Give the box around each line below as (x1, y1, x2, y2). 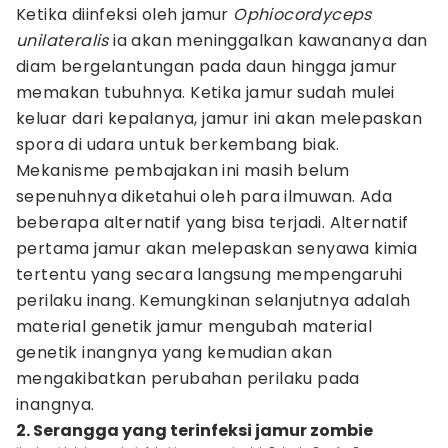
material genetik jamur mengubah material (16, 315, 372, 338)
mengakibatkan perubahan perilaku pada (16, 367, 360, 390)
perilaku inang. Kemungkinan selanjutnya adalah (16, 289, 411, 312)
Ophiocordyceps (233, 3, 372, 26)
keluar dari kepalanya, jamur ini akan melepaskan (16, 107, 423, 130)
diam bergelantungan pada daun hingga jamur (16, 55, 398, 78)
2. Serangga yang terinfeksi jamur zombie (16, 419, 373, 442)
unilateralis (16, 29, 109, 52)
